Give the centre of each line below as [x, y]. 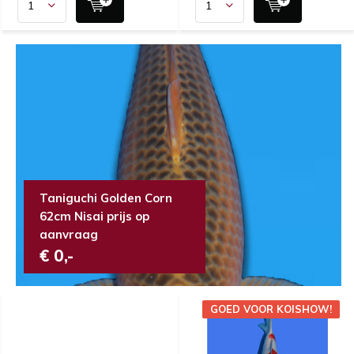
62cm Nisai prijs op [94, 217]
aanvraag [69, 235]
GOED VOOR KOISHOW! [271, 309]
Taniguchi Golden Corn [106, 198]
